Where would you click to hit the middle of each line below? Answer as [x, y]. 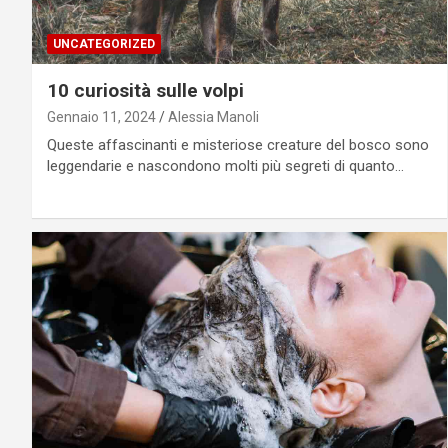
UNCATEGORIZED [104, 43]
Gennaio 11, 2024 [101, 116]
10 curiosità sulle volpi [145, 90]
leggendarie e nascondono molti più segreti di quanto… [225, 165]
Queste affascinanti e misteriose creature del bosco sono [238, 144]
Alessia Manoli [213, 116]
